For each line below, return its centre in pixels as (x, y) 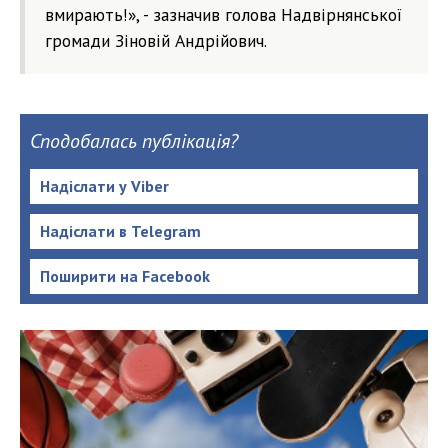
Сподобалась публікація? (134, 141)
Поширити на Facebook (125, 276)
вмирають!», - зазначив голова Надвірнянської (223, 15)
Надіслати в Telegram (120, 231)
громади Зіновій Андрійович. (156, 41)
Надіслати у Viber (104, 186)
